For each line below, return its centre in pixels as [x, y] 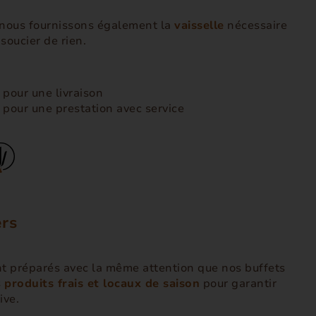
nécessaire [255, 25]
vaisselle [199, 25]
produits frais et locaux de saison [102, 283]
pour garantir [238, 283]
